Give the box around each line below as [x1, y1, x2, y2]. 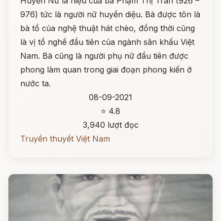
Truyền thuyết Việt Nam [20, 134, 110, 144]
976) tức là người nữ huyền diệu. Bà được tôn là [20, 9, 200, 19]
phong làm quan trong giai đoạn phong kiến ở [20, 65, 192, 74]
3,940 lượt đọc [82, 120, 139, 130]
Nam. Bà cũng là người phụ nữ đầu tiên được [20, 51, 188, 61]
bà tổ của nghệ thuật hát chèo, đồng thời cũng [20, 23, 195, 33]
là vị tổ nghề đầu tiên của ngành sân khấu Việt [20, 37, 194, 47]
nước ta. [20, 78, 51, 88]
